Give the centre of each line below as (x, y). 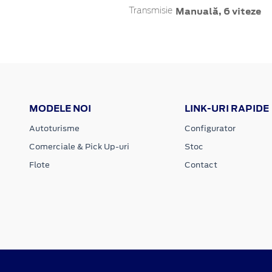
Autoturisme (54, 128)
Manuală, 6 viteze (218, 11)
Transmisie (151, 11)
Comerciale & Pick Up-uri (79, 146)
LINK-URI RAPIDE (226, 108)
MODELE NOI (60, 108)
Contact (201, 165)
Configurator (210, 128)
